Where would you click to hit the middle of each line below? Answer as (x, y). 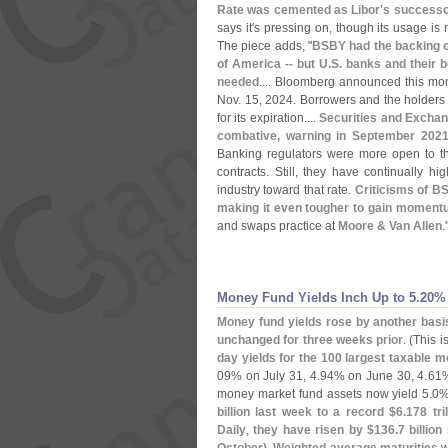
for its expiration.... (268, 118)
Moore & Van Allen (390, 226)
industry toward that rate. (286, 190)
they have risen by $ (313, 430)
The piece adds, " (264, 46)
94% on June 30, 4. (373, 376)
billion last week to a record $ (307, 412)
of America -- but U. (274, 64)
